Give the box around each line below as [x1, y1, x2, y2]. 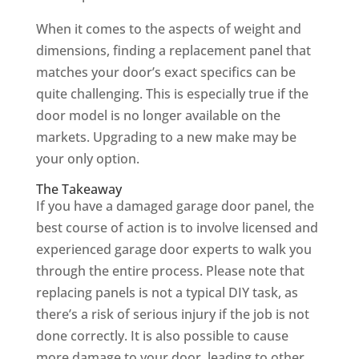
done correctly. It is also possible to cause [35, 327, 288, 345]
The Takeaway [35, 180, 122, 199]
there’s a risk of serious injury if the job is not [35, 305, 309, 324]
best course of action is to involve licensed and [35, 219, 318, 237]
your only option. [35, 150, 139, 168]
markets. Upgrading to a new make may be [35, 128, 296, 147]
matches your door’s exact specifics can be [35, 63, 296, 82]
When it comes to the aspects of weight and [35, 20, 301, 38]
